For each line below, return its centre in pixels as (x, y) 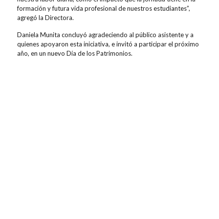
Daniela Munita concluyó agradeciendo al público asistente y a (105, 34)
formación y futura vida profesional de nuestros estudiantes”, (104, 8)
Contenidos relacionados (109, 185)
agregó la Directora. (45, 17)
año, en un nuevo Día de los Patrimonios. (75, 53)
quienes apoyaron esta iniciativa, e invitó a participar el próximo (108, 44)
